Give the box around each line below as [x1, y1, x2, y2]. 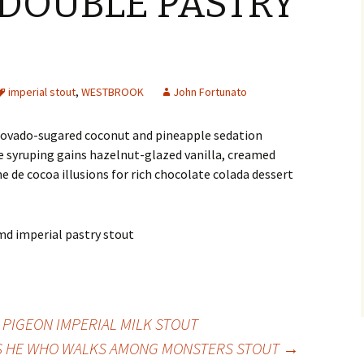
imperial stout [8, 84, 76, 99]
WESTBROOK [81, 84, 144, 99]
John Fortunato [173, 84, 247, 99]
